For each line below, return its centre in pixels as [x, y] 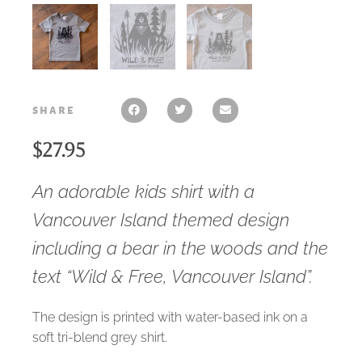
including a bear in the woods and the [180, 248]
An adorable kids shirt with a [143, 192]
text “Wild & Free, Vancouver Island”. [173, 277]
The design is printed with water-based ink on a [170, 318]
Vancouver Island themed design [161, 220]
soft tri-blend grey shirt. [100, 338]
